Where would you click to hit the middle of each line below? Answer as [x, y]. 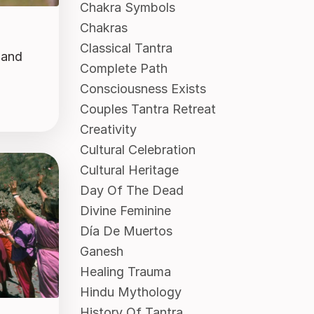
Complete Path [123, 69]
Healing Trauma [125, 272]
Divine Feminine [125, 211]
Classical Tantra [126, 48]
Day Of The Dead [131, 191]
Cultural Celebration [137, 150]
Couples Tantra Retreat [148, 109]
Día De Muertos [126, 231]
